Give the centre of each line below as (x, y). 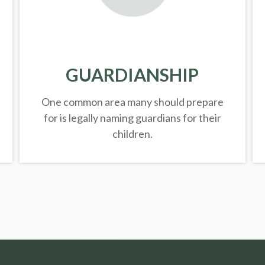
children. (132, 133)
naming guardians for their (159, 117)
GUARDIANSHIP (132, 74)
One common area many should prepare (132, 101)
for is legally (71, 117)
